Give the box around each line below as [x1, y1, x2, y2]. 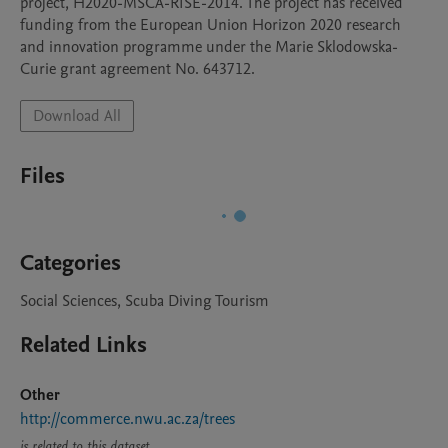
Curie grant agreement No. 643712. [20, 58, 255, 80]
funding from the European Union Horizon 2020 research [20, 14, 401, 36]
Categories [20, 248, 121, 278]
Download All [33, 105, 121, 127]
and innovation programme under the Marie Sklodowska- [20, 36, 398, 58]
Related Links [20, 330, 147, 360]
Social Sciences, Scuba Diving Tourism [20, 290, 269, 312]
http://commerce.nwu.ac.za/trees [20, 408, 235, 430]
